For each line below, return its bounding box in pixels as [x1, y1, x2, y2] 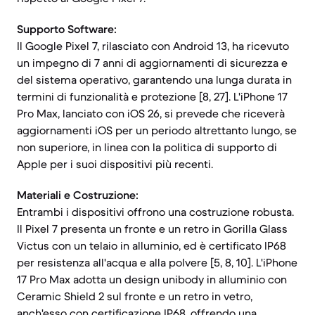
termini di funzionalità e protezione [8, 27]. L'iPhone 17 [17, 89, 288, 103]
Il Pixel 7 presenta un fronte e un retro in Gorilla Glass [17, 221, 288, 236]
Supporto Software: [17, 22, 117, 36]
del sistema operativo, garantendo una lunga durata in [17, 72, 292, 86]
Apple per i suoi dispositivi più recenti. [17, 157, 213, 171]
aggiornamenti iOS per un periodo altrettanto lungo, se [17, 123, 297, 137]
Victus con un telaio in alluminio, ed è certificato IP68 [17, 238, 286, 252]
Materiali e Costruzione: [17, 188, 139, 202]
